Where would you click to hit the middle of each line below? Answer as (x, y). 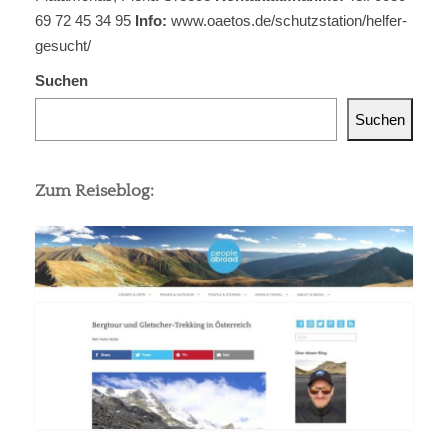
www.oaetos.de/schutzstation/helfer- (287, 20)
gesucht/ (63, 45)
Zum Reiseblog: (94, 191)
